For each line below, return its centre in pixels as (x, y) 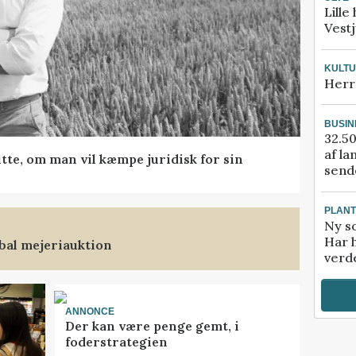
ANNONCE (89, 311)
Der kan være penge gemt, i (152, 326)
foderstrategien (116, 342)
